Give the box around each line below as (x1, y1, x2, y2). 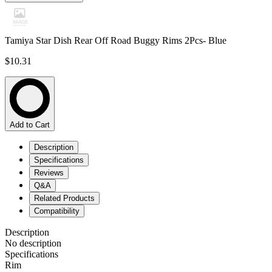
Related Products (34, 194, 95, 203)
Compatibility (34, 206, 80, 216)
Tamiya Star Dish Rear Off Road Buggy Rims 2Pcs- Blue (5, 35, 226, 46)
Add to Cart (10, 120, 50, 130)
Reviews (34, 168, 64, 178)
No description (5, 238, 61, 249)
